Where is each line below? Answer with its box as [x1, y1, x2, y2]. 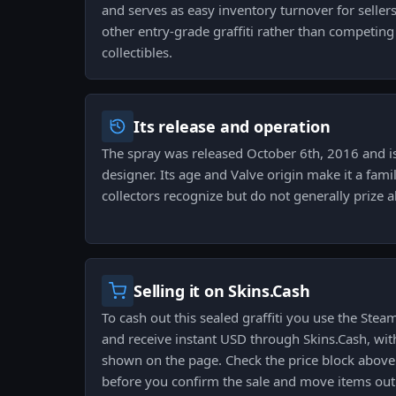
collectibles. [102, 43, 172, 62]
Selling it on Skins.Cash [133, 280, 310, 302]
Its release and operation [133, 116, 331, 138]
